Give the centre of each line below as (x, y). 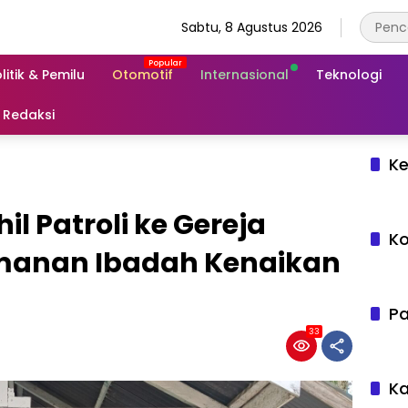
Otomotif (143, 74)
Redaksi (29, 114)
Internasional (245, 74)
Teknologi (349, 74)
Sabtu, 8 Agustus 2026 (252, 27)
